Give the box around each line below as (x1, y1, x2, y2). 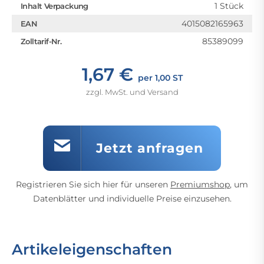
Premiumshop (170, 179, 230, 190)
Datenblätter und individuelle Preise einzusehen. (32, 193, 232, 204)
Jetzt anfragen (96, 140, 203, 156)
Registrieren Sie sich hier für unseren (16, 179, 170, 190)
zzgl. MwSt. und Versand (85, 87, 179, 97)
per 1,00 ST (137, 72, 183, 83)
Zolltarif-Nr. (21, 36, 62, 46)
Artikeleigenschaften (12, 240, 172, 258)
